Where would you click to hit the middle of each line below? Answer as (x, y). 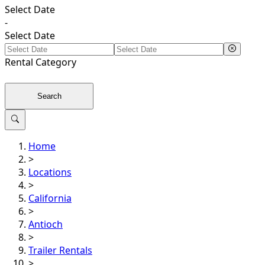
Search (49, 96)
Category (55, 62)
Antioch (46, 224)
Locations (50, 172)
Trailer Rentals (60, 250)
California (50, 198)
